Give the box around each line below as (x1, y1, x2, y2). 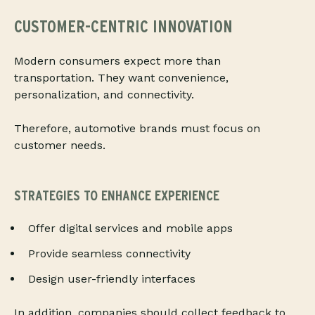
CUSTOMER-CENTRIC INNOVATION (14, 16, 233, 37)
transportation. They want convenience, (14, 71, 229, 85)
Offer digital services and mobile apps (28, 221, 233, 236)
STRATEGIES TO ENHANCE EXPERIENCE (14, 187, 219, 205)
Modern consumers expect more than (14, 54, 221, 68)
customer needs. (14, 139, 105, 153)
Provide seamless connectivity (28, 247, 191, 261)
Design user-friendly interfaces (28, 272, 195, 286)
